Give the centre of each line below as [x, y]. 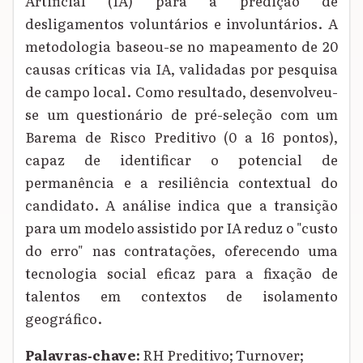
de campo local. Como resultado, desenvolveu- [181, 92]
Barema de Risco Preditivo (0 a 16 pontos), [181, 137]
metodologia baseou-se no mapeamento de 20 [181, 46]
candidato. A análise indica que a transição [181, 205]
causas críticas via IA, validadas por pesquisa [181, 69]
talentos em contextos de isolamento [181, 296]
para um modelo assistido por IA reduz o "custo [181, 228]
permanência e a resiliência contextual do [181, 182]
